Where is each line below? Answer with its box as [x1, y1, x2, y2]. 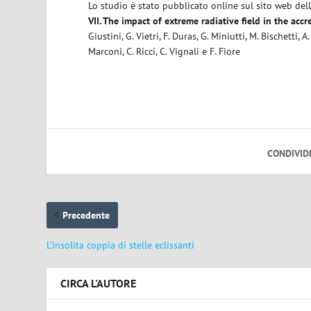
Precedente [62, 208, 110, 221]
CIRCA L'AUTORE [60, 276, 137, 290]
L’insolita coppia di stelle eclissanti [47, 238, 195, 251]
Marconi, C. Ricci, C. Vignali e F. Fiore [88, 44, 241, 58]
